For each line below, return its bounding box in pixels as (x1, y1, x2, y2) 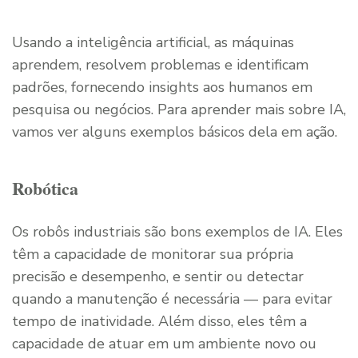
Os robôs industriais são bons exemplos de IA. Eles (12, 222, 343, 242)
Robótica (12, 175, 78, 202)
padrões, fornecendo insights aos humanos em (12, 78, 312, 97)
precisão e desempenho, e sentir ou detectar (12, 267, 304, 287)
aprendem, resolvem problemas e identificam (12, 55, 308, 75)
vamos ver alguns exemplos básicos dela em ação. (12, 122, 337, 142)
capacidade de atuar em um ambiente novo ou (12, 334, 316, 354)
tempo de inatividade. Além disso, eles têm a (12, 312, 307, 332)
